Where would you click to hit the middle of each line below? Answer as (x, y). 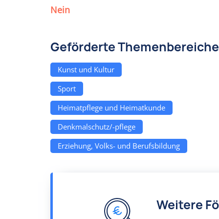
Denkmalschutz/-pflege (97, 127)
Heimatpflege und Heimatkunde (111, 108)
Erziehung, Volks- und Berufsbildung (119, 146)
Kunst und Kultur (86, 69)
